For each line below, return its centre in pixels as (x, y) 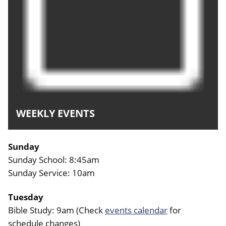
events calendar (136, 210)
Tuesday (26, 197)
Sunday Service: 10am (51, 173)
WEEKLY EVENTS (55, 114)
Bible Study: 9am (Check (56, 210)
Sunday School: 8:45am (54, 160)
